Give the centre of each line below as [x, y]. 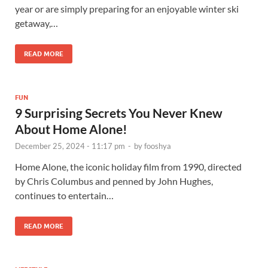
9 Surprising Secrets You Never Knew [119, 112]
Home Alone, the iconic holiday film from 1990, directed [128, 166]
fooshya [158, 146]
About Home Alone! [71, 129]
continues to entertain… [64, 195]
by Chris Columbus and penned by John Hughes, [114, 181]
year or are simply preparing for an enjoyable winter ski [127, 8]
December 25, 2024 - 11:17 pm [70, 146]
